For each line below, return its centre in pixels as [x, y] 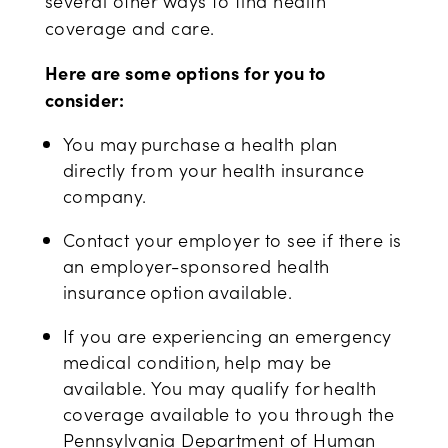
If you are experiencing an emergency [227, 336]
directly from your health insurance [213, 170]
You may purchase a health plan [200, 144]
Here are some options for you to [185, 73]
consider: [88, 100]
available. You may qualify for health [219, 388]
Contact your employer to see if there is [232, 240]
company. [108, 196]
